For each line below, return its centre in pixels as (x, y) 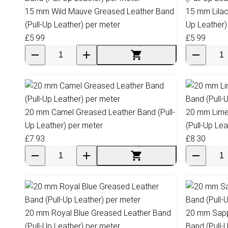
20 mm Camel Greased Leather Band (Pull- (100, 112)
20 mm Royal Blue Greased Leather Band (98, 213)
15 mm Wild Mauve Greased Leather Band (99, 11)
